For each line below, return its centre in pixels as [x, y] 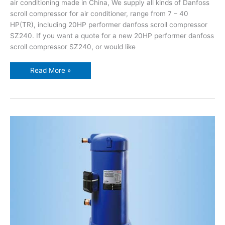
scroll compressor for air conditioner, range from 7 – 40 [99, 13]
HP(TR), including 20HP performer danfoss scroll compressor [109, 24]
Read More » [50, 71]
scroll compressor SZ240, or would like [73, 46]
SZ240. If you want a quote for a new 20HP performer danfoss [112, 35]
